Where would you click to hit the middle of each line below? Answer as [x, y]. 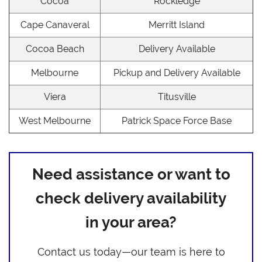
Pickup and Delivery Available [177, 73]
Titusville [177, 96]
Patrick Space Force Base [177, 120]
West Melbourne [55, 120]
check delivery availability [131, 198]
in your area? [131, 222]
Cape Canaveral [55, 25]
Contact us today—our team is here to [131, 251]
